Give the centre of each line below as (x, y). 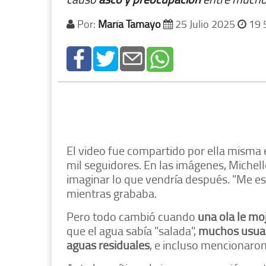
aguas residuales (108, 245)
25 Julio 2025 (205, 24)
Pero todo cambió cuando (132, 216)
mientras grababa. (112, 193)
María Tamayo (131, 24)
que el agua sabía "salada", (132, 231)
